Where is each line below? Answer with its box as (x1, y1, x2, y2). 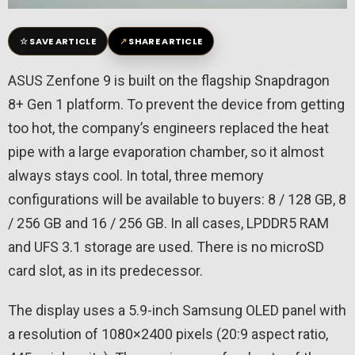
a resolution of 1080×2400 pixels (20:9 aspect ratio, (8, 326, 328, 343)
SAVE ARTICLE (29, 35, 96, 48)
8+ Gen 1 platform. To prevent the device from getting (8, 96, 345, 113)
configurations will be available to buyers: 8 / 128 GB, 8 (8, 191, 346, 208)
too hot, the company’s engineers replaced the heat (8, 120, 329, 137)
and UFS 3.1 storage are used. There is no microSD (8, 239, 324, 256)
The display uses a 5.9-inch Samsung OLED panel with (8, 302, 346, 319)
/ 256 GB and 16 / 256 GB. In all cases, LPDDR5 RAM (8, 215, 329, 232)
